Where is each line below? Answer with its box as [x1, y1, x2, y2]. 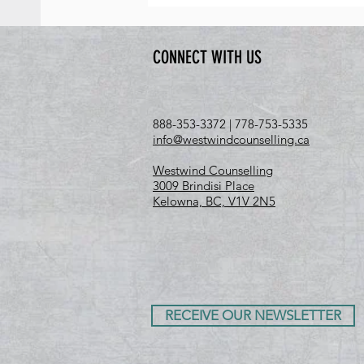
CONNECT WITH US [153, 46, 262, 68]
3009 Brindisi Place [153, 178, 254, 193]
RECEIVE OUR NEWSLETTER [165, 307, 341, 323]
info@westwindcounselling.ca [153, 132, 310, 147]
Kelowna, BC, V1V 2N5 [153, 193, 275, 209]
